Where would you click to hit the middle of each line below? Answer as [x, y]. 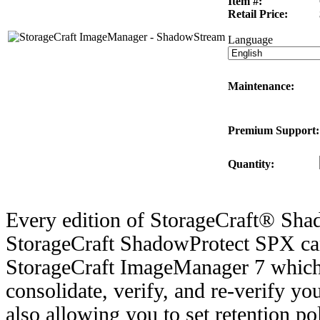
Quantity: [251, 164]
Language [250, 39]
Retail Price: [258, 14]
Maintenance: [261, 86]
